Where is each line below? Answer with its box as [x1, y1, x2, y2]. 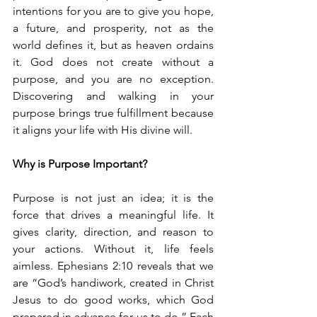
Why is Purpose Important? [13, 157, 147, 171]
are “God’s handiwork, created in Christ [13, 276, 214, 289]
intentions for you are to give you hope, [13, 4, 214, 18]
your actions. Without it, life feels [13, 242, 214, 255]
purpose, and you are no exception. [13, 72, 214, 86]
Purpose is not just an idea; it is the [13, 191, 214, 204]
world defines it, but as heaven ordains [13, 38, 214, 52]
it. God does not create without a [13, 55, 214, 69]
